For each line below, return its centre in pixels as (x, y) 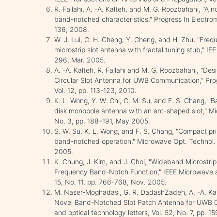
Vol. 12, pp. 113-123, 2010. (96, 91)
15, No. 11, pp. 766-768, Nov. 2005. (111, 182)
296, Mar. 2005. (80, 60)
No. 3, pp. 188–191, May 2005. (102, 121)
